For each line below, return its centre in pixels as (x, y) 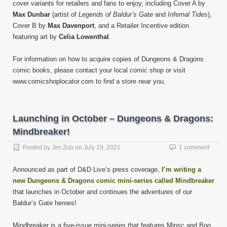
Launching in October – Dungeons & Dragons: (113, 118)
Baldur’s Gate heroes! (45, 203)
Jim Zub (63, 147)
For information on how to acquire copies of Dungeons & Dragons (108, 59)
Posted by (37, 147)
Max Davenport (71, 25)
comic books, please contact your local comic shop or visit (99, 70)
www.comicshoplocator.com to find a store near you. (89, 81)
